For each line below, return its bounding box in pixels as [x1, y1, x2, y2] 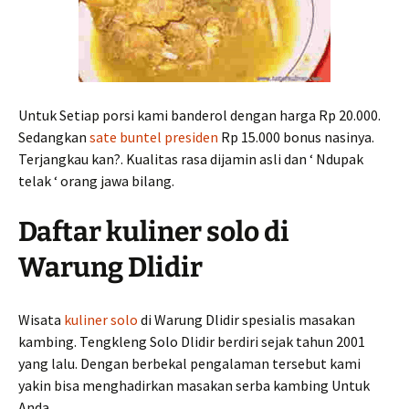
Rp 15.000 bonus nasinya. [218, 128, 374, 146]
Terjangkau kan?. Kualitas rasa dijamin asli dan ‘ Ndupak [18, 150, 363, 168]
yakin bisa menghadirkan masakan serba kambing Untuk [18, 376, 370, 394]
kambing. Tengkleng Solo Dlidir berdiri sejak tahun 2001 [18, 332, 365, 351]
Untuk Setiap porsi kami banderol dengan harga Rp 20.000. [18, 106, 381, 124]
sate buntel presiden [89, 128, 218, 146]
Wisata [18, 310, 64, 329]
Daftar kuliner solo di [18, 215, 289, 248]
